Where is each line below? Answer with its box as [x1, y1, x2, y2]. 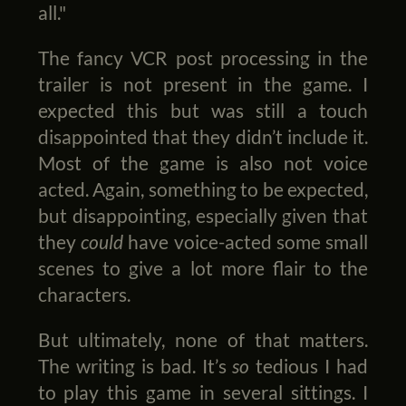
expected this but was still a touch [37, 98, 369, 121]
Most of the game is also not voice [37, 150, 369, 174]
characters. [37, 282, 130, 305]
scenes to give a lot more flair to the [37, 256, 369, 279]
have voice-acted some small [122, 229, 369, 253]
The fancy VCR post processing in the [37, 45, 369, 69]
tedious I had [249, 353, 369, 377]
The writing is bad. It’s [37, 353, 233, 377]
